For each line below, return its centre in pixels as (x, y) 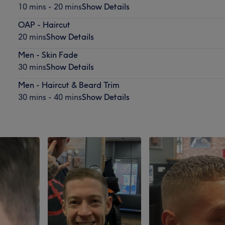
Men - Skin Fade (48, 54)
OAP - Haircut (44, 24)
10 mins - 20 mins (50, 6)
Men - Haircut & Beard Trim (69, 85)
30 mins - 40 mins (50, 97)
